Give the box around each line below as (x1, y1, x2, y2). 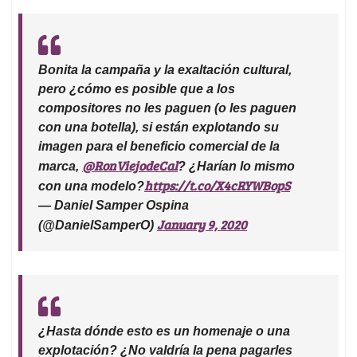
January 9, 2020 (157, 215, 247, 233)
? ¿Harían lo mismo (178, 159, 295, 173)
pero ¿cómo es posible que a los (38, 81, 235, 96)
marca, (38, 159, 82, 173)
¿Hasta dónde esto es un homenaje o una (38, 324, 290, 338)
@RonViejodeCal (82, 156, 178, 174)
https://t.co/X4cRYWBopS (144, 176, 290, 194)
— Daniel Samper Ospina (38, 198, 189, 212)
